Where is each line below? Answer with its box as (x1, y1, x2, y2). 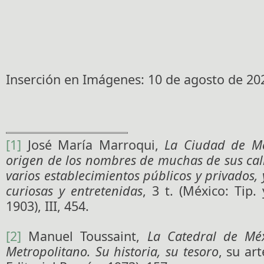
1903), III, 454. (6, 197, 89, 215)
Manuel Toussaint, (21, 227, 147, 245)
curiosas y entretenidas (6, 182, 143, 200)
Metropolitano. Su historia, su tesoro (6, 243, 219, 260)
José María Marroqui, (21, 136, 165, 154)
